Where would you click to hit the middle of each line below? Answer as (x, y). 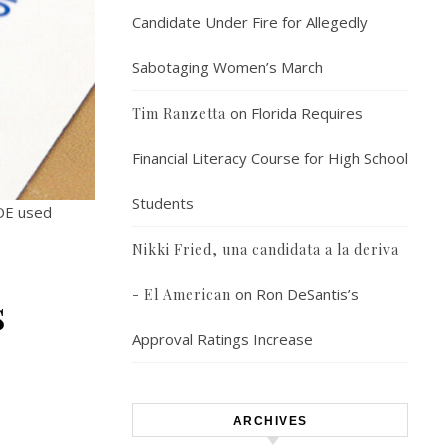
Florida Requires (307, 113)
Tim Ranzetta (179, 113)
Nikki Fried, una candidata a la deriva (265, 249)
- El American (181, 294)
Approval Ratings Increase (222, 339)
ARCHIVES (270, 421)
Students (163, 203)
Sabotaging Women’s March (227, 67)
